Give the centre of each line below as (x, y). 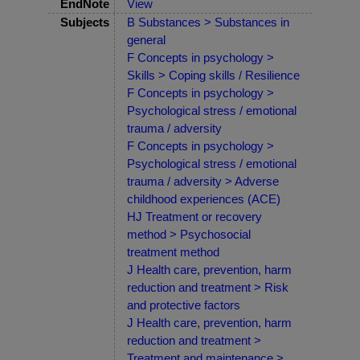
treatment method (173, 252)
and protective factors (184, 305)
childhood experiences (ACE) (204, 199)
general (146, 40)
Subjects (85, 22)
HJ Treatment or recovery (194, 217)
